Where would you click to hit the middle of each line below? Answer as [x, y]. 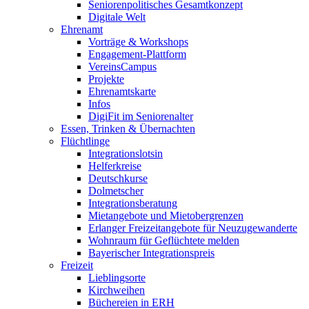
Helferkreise [115, 166]
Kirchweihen [117, 290]
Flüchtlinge [85, 141]
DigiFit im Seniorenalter [141, 116]
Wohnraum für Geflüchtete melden [164, 240]
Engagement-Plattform [137, 54]
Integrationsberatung [133, 203]
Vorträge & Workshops [138, 42]
